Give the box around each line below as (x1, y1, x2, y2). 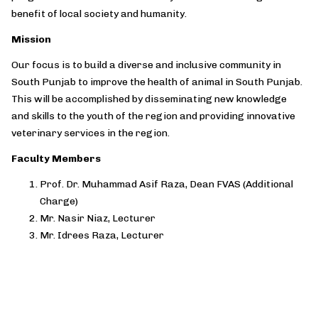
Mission (11, 33, 51, 45)
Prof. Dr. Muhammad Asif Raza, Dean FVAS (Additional (40, 178, 293, 190)
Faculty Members (11, 153, 103, 165)
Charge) (40, 195, 80, 207)
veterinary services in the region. (11, 127, 170, 139)
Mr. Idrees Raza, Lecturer (40, 229, 164, 241)
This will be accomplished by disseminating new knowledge (11, 93, 287, 105)
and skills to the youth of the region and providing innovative (11, 110, 295, 122)
